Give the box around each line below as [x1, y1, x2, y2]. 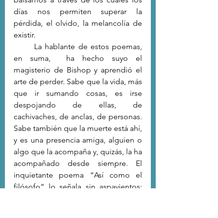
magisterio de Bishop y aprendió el [14, 65, 142, 74]
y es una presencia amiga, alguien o [14, 135, 142, 145]
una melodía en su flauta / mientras [14, 205, 142, 215]
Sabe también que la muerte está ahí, [14, 123, 142, 133]
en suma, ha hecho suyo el [14, 53, 142, 63]
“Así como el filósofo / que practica [14, 193, 142, 203]
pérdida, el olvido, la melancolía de [14, 18, 142, 28]
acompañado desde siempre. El [14, 158, 142, 168]
